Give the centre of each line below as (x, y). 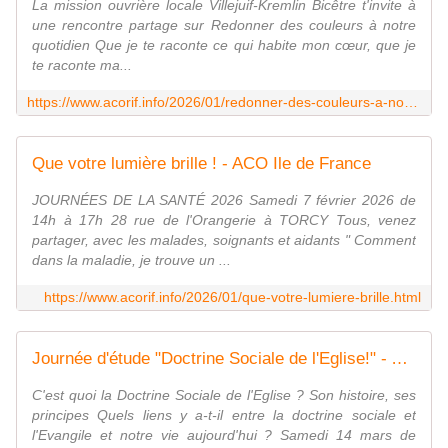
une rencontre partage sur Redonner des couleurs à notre (224, 25)
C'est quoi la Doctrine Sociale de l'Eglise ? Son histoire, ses (224, 395)
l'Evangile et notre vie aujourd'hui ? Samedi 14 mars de (224, 435)
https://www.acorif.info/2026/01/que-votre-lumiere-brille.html (232, 297)
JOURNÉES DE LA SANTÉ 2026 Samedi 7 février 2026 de (224, 200)
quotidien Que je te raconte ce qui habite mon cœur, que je (224, 45)
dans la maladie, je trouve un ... (131, 260)
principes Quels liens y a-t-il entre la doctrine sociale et (224, 415)
